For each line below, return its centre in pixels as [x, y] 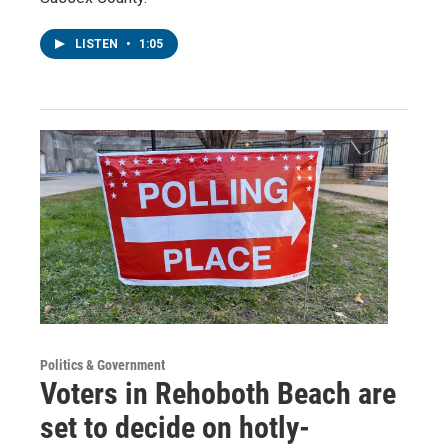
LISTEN [98, 43]
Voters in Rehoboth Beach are [218, 393]
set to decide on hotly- [175, 427]
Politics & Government [102, 364]
